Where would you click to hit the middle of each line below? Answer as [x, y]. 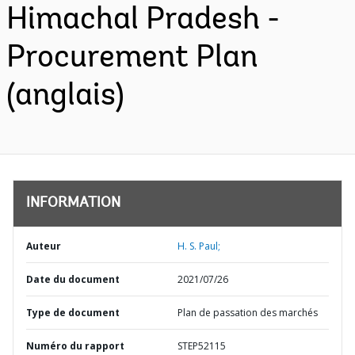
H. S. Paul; [199, 246]
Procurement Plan [132, 59]
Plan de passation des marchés [248, 313]
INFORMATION [73, 204]
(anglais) [65, 97]
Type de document [73, 313]
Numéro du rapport [75, 346]
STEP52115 [202, 346]
